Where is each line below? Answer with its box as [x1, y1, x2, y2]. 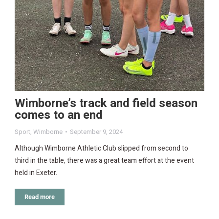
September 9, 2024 [70, 127, 123, 136]
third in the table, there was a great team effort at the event [15, 155, 194, 166]
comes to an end [15, 106, 103, 124]
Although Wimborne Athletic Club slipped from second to [15, 143, 188, 153]
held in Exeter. [15, 167, 57, 178]
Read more [24, 193, 55, 200]
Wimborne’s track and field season [15, 94, 197, 112]
